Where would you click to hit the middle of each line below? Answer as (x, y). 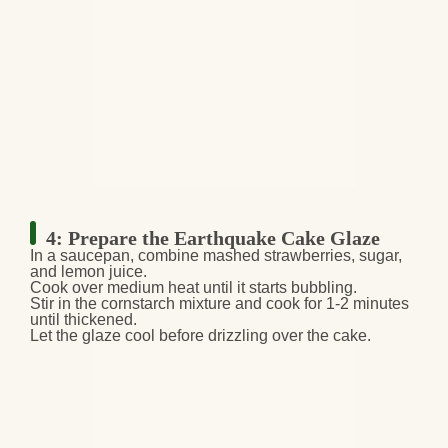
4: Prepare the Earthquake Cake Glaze (213, 238)
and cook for (278, 304)
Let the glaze (77, 336)
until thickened (81, 320)
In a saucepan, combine (116, 256)
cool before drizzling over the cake (246, 336)
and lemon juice (86, 272)
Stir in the (65, 304)
